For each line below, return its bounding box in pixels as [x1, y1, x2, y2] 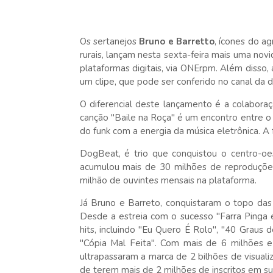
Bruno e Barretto [139, 35, 215, 48]
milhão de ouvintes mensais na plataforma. [79, 174, 259, 186]
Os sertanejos [79, 35, 140, 48]
